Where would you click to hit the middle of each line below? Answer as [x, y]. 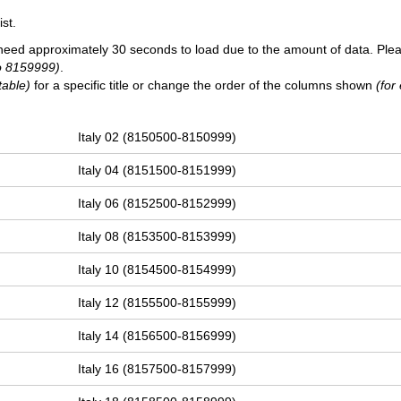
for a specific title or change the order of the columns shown [203, 85]
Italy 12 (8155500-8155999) [158, 303]
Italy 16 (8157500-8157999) [158, 369]
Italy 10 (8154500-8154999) [158, 270]
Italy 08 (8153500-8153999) [158, 237]
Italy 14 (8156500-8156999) [158, 336]
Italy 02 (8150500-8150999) [158, 137]
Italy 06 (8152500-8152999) [158, 204]
